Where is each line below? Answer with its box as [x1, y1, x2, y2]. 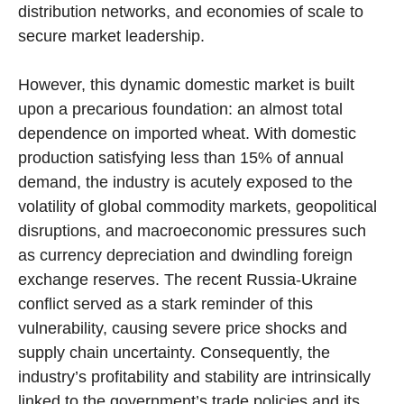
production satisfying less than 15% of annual [18, 149, 344, 168]
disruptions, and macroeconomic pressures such [18, 222, 366, 241]
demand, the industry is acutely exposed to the [18, 173, 353, 192]
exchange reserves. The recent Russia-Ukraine [18, 271, 357, 289]
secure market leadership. [18, 27, 205, 46]
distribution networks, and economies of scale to [18, 3, 363, 22]
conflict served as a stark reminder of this [18, 295, 313, 314]
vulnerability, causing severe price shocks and [18, 319, 347, 338]
